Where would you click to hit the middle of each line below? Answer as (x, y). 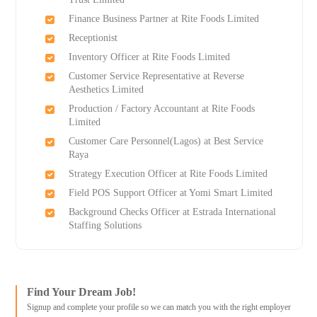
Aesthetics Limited (106, 90)
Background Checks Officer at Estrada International (172, 212)
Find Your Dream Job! (81, 292)
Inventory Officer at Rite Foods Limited (149, 57)
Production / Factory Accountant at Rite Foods (161, 109)
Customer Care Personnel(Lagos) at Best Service (166, 142)
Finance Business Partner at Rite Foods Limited (163, 19)
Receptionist (93, 38)
